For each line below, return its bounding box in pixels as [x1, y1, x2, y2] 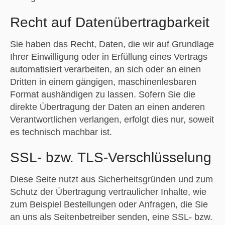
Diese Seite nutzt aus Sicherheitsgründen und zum [10, 174, 213, 184]
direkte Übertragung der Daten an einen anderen [10, 101, 205, 112]
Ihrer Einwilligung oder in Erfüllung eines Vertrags [10, 51, 207, 62]
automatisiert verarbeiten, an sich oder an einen [10, 64, 201, 74]
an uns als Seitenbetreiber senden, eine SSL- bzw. [10, 211, 212, 222]
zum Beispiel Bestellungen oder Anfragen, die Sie [10, 199, 208, 209]
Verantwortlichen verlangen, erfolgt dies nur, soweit [10, 114, 214, 125]
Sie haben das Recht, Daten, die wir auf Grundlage [10, 39, 214, 49]
